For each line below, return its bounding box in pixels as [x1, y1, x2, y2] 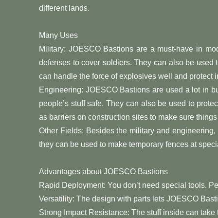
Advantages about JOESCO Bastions [39, 167, 168, 176]
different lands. [39, 3, 90, 12]
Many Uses [39, 31, 78, 39]
